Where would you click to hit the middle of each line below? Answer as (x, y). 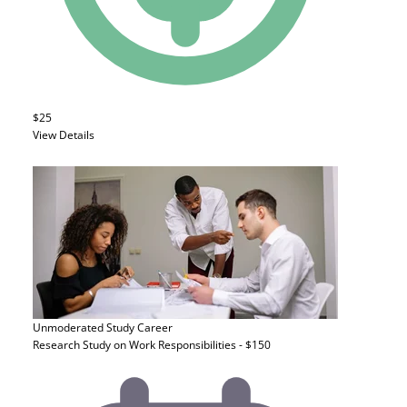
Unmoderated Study (84, 328)
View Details (64, 135)
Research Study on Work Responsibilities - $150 (152, 345)
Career (155, 328)
